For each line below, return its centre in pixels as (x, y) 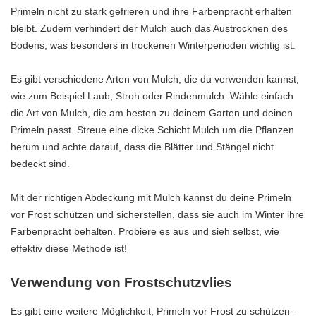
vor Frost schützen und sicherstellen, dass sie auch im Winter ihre (157, 215)
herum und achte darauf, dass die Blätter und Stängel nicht (142, 147)
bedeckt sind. (40, 164)
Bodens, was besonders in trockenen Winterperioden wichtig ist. (153, 45)
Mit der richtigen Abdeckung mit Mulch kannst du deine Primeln (151, 198)
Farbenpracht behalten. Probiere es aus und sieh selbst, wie (145, 232)
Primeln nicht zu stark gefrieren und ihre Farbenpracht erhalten (151, 12)
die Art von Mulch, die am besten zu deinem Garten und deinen (152, 113)
